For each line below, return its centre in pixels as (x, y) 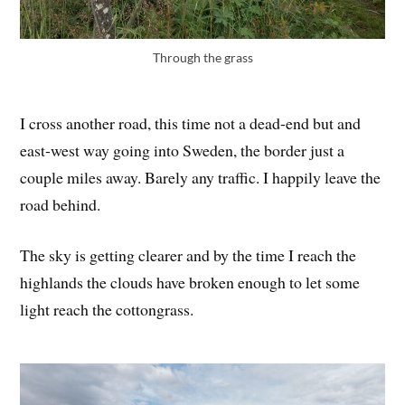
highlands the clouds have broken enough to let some (190, 283)
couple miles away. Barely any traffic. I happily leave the (201, 177)
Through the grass (202, 58)
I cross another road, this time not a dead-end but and (191, 122)
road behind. (61, 204)
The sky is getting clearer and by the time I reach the (188, 255)
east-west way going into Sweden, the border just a (183, 150)
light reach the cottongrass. (107, 310)
